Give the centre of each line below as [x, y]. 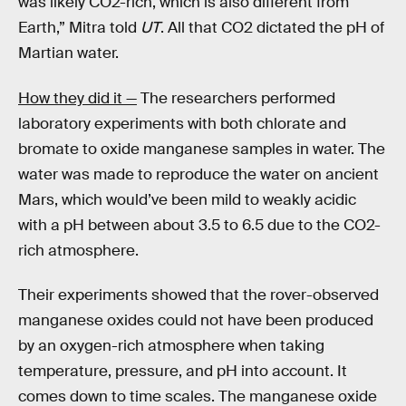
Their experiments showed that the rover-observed [198, 295]
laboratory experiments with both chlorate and [182, 123]
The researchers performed [236, 98]
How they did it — [77, 98]
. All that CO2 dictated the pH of [272, 27]
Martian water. [68, 53]
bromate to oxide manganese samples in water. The [202, 149]
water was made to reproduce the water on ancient [198, 174]
